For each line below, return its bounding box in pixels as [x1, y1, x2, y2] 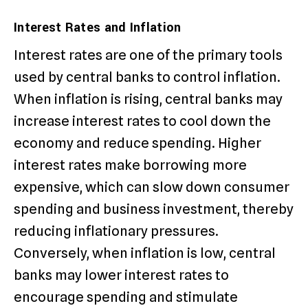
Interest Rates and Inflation [14, 18, 181, 36]
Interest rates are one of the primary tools [14, 47, 283, 64]
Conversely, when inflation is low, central [14, 245, 276, 262]
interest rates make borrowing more [14, 157, 247, 174]
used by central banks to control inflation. [14, 69, 280, 86]
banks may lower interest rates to [14, 267, 229, 284]
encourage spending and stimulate [14, 289, 238, 306]
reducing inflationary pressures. [14, 223, 219, 240]
